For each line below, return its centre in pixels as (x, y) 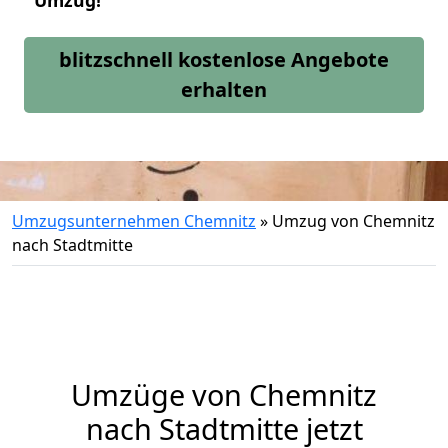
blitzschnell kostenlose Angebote (224, 59)
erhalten (224, 89)
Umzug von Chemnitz (353, 221)
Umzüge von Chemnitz (224, 394)
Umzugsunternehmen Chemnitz (134, 221)
